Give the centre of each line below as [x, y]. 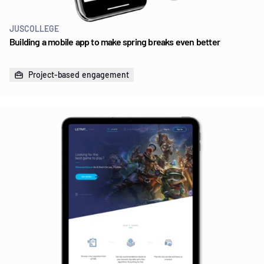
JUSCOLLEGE [34, 28]
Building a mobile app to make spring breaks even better [115, 41]
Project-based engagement [79, 74]
